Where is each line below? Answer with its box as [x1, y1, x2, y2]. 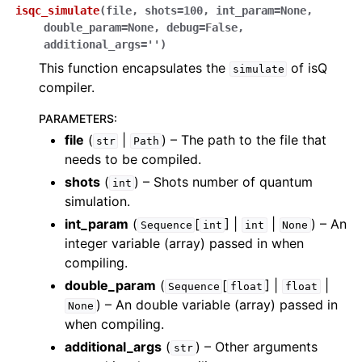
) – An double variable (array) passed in [96, 297, 339, 313]
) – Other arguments [196, 339, 318, 355]
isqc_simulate [15, 4, 99, 17]
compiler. [39, 79, 95, 95]
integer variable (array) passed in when [65, 235, 304, 251]
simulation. [65, 193, 130, 209]
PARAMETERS [39, 112, 114, 125]
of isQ [287, 60, 328, 76]
